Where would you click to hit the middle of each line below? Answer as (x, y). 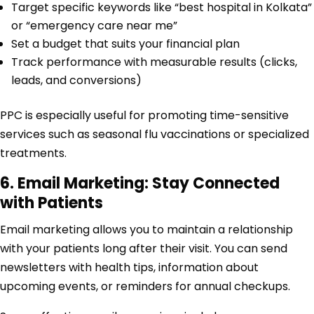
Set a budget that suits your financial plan (125, 44)
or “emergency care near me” (94, 26)
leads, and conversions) (76, 81)
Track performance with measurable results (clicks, (154, 62)
